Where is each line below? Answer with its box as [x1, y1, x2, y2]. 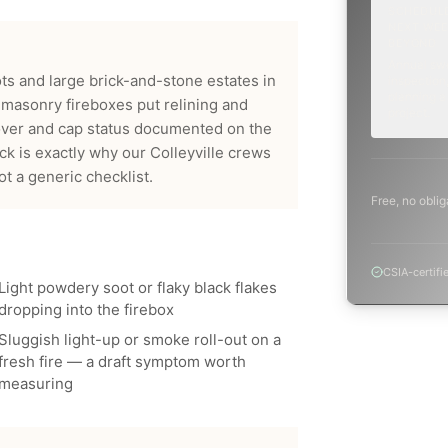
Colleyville [150, 143, 224, 162]
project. [388, 105, 431, 120]
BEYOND [388, 36, 437, 50]
